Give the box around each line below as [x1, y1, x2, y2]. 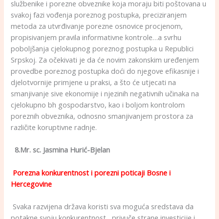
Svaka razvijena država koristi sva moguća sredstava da [13, 201, 194, 211]
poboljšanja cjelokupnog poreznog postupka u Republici [11, 43, 194, 53]
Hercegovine [11, 178, 52, 189]
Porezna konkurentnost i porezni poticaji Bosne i [13, 167, 171, 177]
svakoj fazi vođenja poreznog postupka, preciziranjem [11, 9, 187, 20]
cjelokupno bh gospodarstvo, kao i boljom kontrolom [11, 99, 185, 109]
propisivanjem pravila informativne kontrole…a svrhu [11, 32, 182, 42]
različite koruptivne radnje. [11, 122, 97, 132]
